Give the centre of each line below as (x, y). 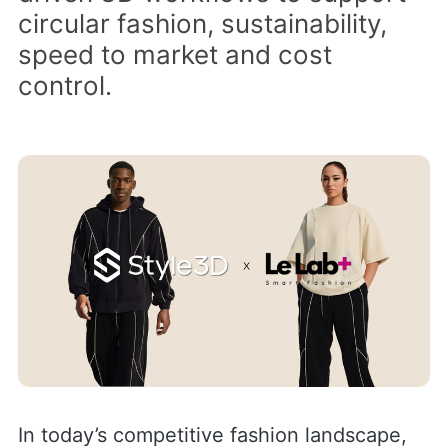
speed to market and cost (174, 54)
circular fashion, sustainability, (202, 23)
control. (64, 85)
